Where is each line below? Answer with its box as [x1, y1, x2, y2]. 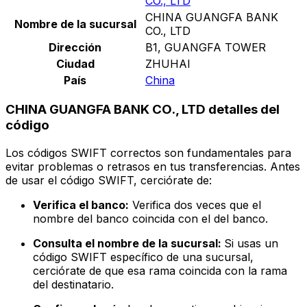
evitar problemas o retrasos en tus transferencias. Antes [5, 160, 300, 174]
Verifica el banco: [33, 198, 129, 212]
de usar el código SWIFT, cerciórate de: [5, 173, 212, 188]
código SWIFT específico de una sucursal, [33, 250, 254, 265]
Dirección [49, 40, 101, 54]
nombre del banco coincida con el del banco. [33, 212, 268, 226]
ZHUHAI [145, 56, 191, 71]
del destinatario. [33, 278, 114, 292]
